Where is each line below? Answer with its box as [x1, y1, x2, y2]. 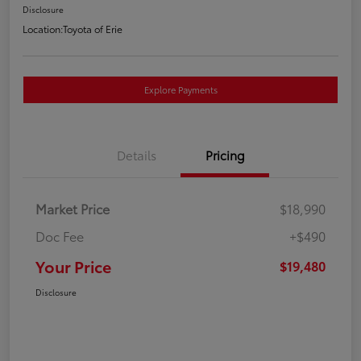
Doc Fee [35, 226, 84, 245]
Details [116, 145, 156, 164]
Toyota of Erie [63, 21, 122, 35]
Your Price [35, 254, 111, 277]
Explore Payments [143, 82, 218, 96]
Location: [23, 21, 63, 35]
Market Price [35, 198, 110, 218]
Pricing [205, 145, 245, 164]
